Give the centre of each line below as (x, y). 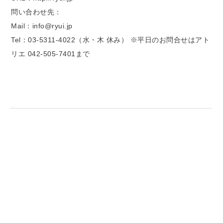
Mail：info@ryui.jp (42, 26)
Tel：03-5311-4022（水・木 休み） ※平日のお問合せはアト (111, 40)
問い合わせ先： (36, 12)
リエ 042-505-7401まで (51, 54)
